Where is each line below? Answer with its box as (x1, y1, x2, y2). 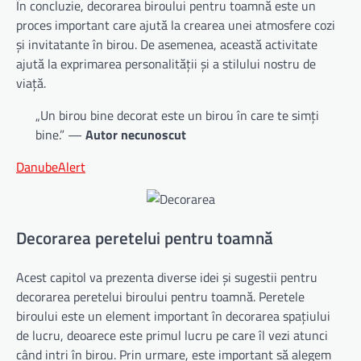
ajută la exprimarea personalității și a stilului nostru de (16, 54, 316, 74)
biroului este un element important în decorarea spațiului (16, 305, 330, 326)
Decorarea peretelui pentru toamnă (16, 225, 273, 251)
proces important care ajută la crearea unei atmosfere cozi (16, 15, 335, 35)
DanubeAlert (16, 157, 85, 177)
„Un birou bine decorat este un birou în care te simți (35, 106, 319, 126)
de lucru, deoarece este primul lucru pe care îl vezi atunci (16, 325, 328, 345)
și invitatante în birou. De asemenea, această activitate (16, 35, 317, 55)
